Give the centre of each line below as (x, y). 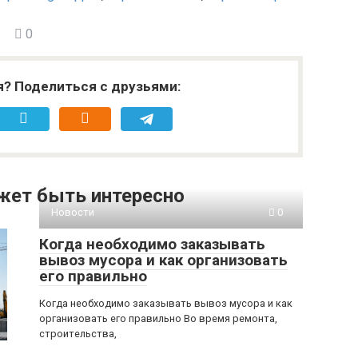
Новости (73, 212)
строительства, (78, 334)
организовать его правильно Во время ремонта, (158, 318)
